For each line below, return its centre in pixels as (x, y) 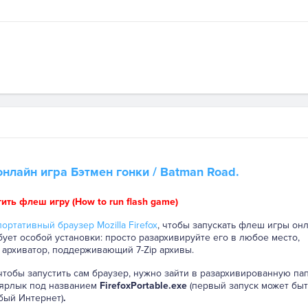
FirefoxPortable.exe (145, 286)
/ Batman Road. (194, 172)
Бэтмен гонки (110, 172)
